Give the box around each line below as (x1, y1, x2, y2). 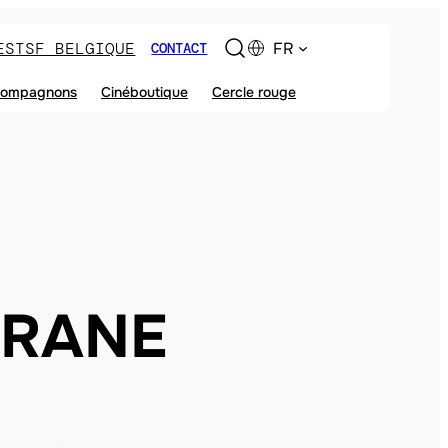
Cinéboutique (101, 83, 188, 101)
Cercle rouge (212, 83, 296, 101)
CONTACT (151, 39, 208, 57)
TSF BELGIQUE (15, 37, 136, 59)
